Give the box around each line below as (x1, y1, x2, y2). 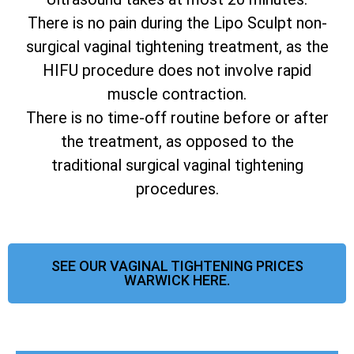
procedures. (135, 179, 219, 198)
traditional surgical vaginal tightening (51, 155, 303, 175)
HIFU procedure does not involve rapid (43, 60, 311, 80)
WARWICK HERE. (124, 272, 230, 289)
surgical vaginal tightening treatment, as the (25, 36, 329, 56)
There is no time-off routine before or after (25, 107, 329, 127)
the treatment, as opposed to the (60, 131, 294, 151)
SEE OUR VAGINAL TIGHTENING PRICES (51, 258, 303, 275)
